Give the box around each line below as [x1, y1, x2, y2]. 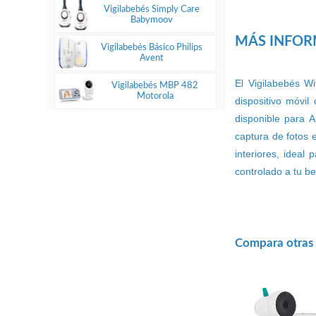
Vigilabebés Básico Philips [101, 42, 203, 51]
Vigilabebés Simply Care [104, 4, 200, 13]
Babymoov [130, 15, 174, 24]
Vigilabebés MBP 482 [111, 80, 199, 90]
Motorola [136, 91, 174, 100]
